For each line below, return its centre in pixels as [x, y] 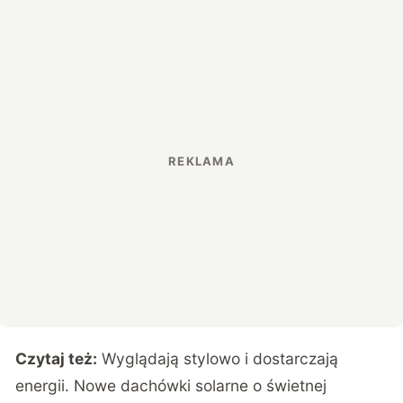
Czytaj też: [57, 358]
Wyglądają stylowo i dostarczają [220, 358]
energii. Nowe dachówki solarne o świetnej [171, 385]
